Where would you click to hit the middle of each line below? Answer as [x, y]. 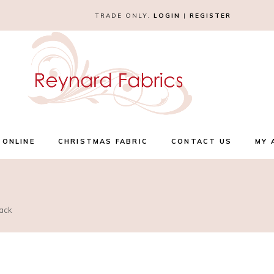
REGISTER [210, 15]
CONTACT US [201, 141]
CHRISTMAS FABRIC [103, 141]
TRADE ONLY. [124, 15]
